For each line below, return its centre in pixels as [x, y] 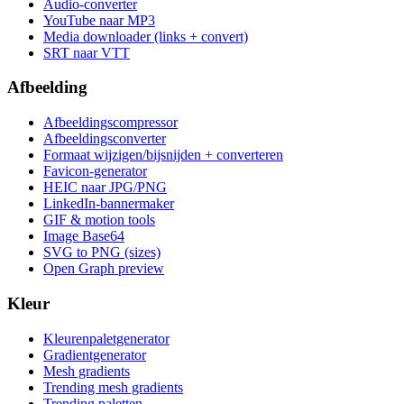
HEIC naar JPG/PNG [105, 188]
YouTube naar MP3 [99, 20]
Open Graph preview [104, 269]
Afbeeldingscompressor [110, 123]
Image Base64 [84, 236]
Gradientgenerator [95, 354]
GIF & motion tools [99, 220]
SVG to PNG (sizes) [102, 252]
